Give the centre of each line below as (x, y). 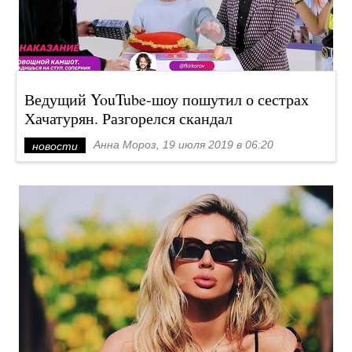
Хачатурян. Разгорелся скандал (128, 118)
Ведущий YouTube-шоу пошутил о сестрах (167, 99)
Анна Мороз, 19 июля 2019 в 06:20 (183, 145)
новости (55, 146)
